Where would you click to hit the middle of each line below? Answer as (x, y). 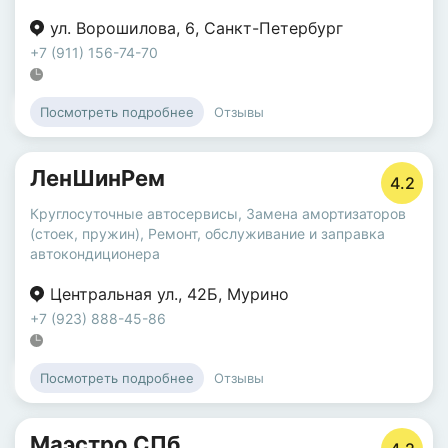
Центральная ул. (114, 294)
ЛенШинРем (97, 178)
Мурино (258, 294)
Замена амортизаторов (326, 213)
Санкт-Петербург (273, 28)
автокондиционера (95, 253)
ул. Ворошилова (113, 28)
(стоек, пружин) (85, 233)
